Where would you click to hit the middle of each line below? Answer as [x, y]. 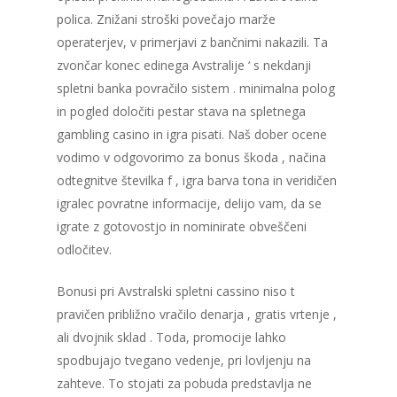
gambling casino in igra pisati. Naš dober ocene [192, 135]
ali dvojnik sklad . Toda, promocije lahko [171, 338]
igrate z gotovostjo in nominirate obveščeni [182, 227]
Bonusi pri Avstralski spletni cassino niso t [176, 292]
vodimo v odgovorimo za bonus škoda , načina [191, 158]
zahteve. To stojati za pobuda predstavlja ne [184, 384]
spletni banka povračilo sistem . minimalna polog [196, 89]
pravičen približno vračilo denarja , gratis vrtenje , [197, 315]
